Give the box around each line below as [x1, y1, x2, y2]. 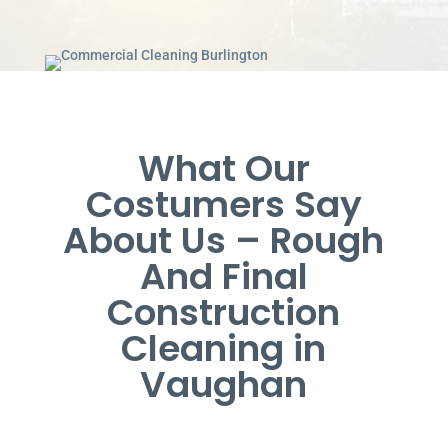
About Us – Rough [63, 214, 385, 266]
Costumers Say [85, 178, 362, 230]
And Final [139, 250, 308, 302]
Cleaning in [121, 322, 327, 374]
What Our [137, 142, 310, 194]
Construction [107, 286, 341, 338]
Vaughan [140, 358, 308, 410]
